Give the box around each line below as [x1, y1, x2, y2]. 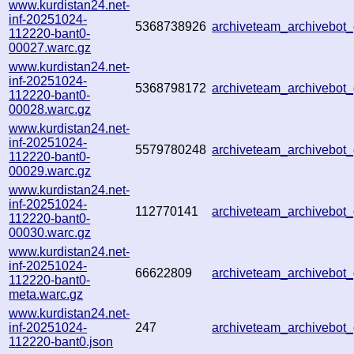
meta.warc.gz [9, 287, 84, 301]
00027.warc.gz [9, 40, 92, 55]
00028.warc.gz [9, 102, 92, 116]
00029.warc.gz [9, 164, 92, 178]
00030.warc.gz [9, 225, 92, 239]
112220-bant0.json [9, 334, 114, 348]
